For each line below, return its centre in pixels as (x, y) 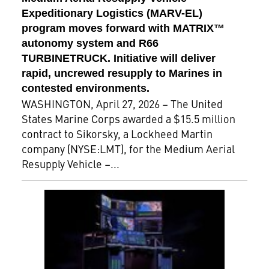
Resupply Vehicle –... (70, 163)
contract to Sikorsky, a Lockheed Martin (117, 133)
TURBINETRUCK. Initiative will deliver (118, 58)
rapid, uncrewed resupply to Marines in (122, 73)
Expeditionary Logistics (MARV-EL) (112, 13)
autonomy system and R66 (90, 43)
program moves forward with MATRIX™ (123, 28)
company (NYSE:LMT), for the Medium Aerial (128, 148)
